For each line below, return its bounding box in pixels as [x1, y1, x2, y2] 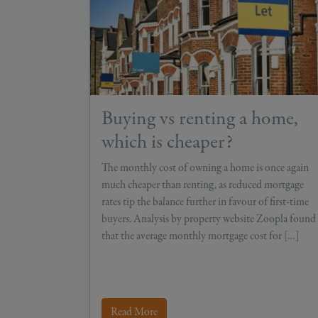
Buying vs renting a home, [102, 105, 298, 131]
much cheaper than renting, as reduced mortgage [102, 177, 304, 192]
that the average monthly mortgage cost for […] [102, 228, 299, 243]
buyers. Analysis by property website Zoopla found [102, 211, 316, 226]
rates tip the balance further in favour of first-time [102, 194, 309, 209]
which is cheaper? [102, 128, 233, 154]
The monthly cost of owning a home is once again [102, 160, 309, 175]
